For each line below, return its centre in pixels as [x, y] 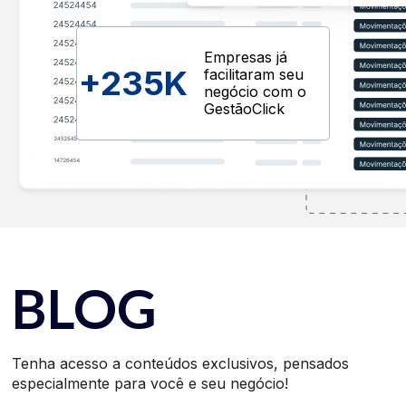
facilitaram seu [253, 75]
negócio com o [255, 92]
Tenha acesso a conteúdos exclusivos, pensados [181, 364]
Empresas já [245, 58]
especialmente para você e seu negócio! [150, 384]
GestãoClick [244, 109]
